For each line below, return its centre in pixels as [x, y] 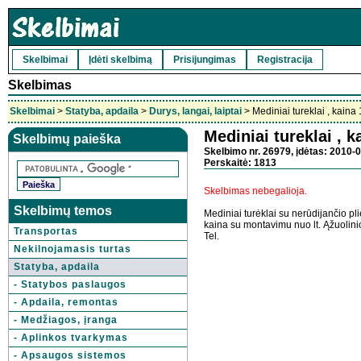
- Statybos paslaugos [70, 284]
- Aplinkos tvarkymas [71, 338]
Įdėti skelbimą [120, 60]
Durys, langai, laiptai [195, 111]
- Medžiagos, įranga [66, 320]
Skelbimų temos [63, 211]
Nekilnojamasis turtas [73, 249]
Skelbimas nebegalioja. [255, 191]
